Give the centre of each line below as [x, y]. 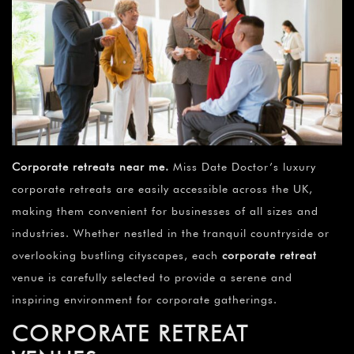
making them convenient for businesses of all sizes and [165, 211]
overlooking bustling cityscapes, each [117, 256]
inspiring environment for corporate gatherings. [145, 300]
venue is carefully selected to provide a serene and [152, 278]
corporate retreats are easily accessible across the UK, [162, 189]
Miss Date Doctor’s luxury [245, 167]
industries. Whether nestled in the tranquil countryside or [171, 233]
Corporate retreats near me [88, 167]
